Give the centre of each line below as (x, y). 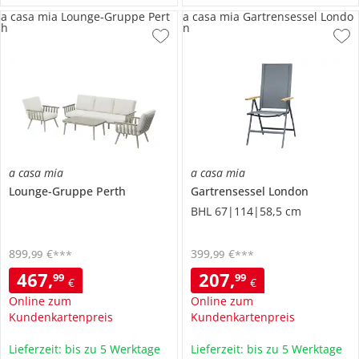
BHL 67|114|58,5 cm (246, 212)
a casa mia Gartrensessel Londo (268, 17)
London (288, 192)
